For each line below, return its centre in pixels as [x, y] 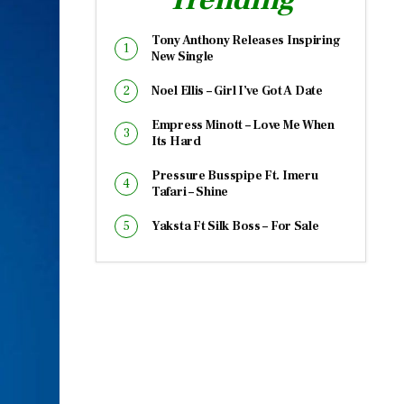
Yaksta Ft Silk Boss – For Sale [235, 226]
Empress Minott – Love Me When [243, 125]
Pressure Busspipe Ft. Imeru [235, 176]
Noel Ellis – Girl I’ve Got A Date [237, 91]
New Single [183, 57]
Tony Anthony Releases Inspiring [246, 41]
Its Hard [176, 142]
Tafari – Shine [190, 192]
